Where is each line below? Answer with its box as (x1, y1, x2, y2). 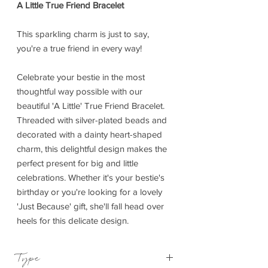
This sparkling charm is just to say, (17, 29, 149, 39)
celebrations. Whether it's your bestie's (17, 172, 165, 183)
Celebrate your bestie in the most (17, 72, 145, 83)
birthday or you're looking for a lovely (17, 187, 162, 197)
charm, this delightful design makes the (17, 144, 167, 154)
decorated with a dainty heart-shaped (17, 129, 162, 140)
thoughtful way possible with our (17, 86, 142, 97)
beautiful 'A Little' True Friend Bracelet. (17, 100, 165, 111)
